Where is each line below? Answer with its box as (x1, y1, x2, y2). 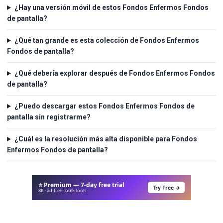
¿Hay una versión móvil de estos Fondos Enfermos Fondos (14, 3, 209, 12)
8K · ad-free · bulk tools (38, 187, 86, 194)
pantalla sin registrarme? (7, 113, 91, 121)
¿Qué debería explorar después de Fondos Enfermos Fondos (14, 69, 215, 78)
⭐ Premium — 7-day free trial (38, 181, 124, 190)
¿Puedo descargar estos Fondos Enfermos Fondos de (14, 102, 195, 111)
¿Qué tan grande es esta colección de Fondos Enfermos (14, 36, 199, 45)
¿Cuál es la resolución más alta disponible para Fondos (14, 135, 197, 143)
